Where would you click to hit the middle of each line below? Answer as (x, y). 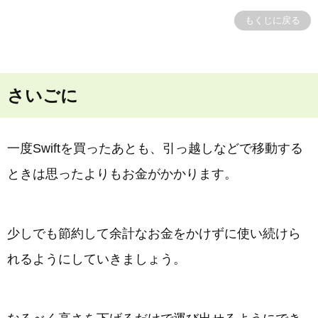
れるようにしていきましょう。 (97, 259)
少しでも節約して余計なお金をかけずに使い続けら (154, 233)
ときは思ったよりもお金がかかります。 (122, 174)
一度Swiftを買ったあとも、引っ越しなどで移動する (155, 148)
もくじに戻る (273, 20)
